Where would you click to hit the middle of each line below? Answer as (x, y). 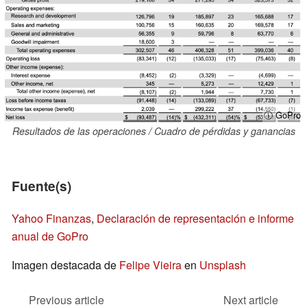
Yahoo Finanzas (51, 219)
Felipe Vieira (150, 265)
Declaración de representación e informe (195, 219)
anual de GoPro (50, 236)
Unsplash (223, 265)
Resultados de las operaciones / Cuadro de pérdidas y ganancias (153, 131)
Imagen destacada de (65, 265)
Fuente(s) (41, 186)
